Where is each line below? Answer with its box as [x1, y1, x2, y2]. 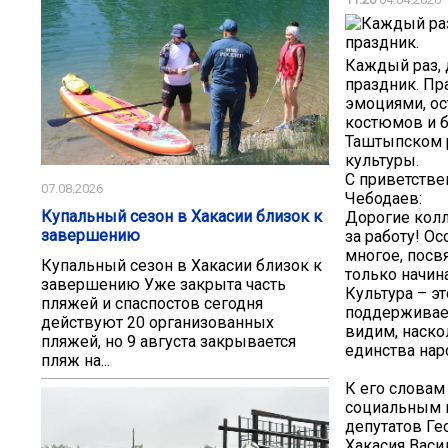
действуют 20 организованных [41, 312, 274, 332]
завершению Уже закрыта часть [41, 274, 286, 294]
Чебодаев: [345, 188, 422, 208]
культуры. [345, 150, 419, 170]
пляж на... [41, 350, 110, 370]
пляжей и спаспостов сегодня [41, 293, 263, 313]
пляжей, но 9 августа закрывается [41, 331, 296, 351]
